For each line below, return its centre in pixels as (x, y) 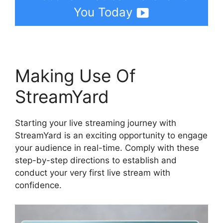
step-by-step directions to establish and (96, 161)
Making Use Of (75, 76)
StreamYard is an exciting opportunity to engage (111, 136)
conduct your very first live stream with (93, 173)
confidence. (38, 185)
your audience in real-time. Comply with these (107, 148)
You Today (103, 12)
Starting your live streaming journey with (96, 123)
